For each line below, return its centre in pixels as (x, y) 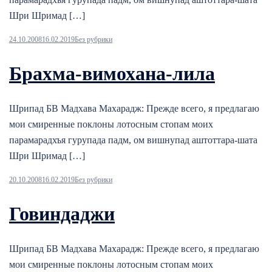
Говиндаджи (62, 213)
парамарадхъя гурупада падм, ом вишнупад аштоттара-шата (133, 140)
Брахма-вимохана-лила (112, 73)
